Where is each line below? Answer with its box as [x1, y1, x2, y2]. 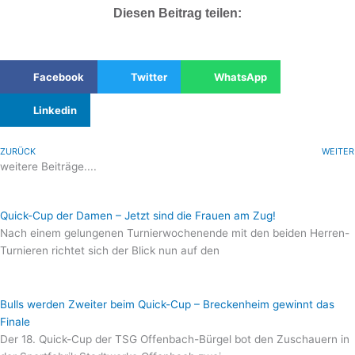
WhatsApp [213, 71, 267, 83]
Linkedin [33, 104, 77, 116]
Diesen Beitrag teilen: [113, 6, 242, 20]
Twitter [130, 71, 167, 83]
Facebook [33, 71, 84, 83]
